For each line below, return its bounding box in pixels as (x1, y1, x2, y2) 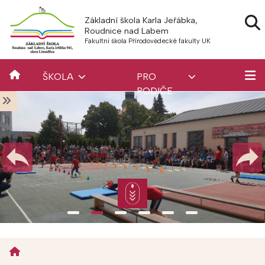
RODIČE (137, 85, 173, 96)
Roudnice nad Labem (84, 25, 169, 36)
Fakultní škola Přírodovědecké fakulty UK (84, 37, 211, 45)
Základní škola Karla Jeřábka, (84, 15, 198, 25)
